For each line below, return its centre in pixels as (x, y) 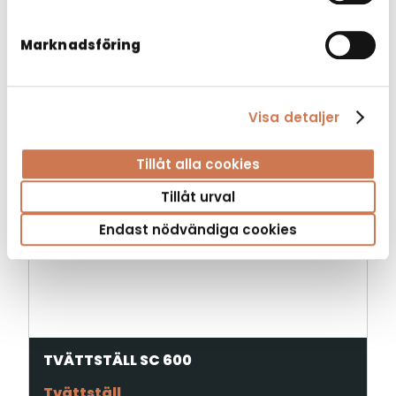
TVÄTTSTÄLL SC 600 (118, 360)
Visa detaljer (294, 117)
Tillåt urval (198, 197)
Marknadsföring (81, 45)
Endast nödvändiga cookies (198, 230)
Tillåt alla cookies (198, 164)
